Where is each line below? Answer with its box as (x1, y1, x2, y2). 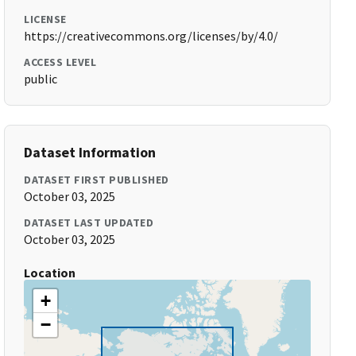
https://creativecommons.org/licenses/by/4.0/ (24, 28, 279, 44)
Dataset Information (24, 143, 157, 161)
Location (24, 265, 76, 281)
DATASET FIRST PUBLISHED (24, 172, 169, 187)
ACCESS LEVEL (24, 55, 97, 69)
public (24, 71, 58, 87)
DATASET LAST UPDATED (24, 215, 154, 230)
